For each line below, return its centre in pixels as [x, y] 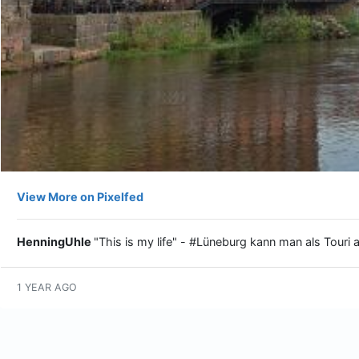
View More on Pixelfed [80, 196]
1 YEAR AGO [47, 287]
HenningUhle [54, 241]
